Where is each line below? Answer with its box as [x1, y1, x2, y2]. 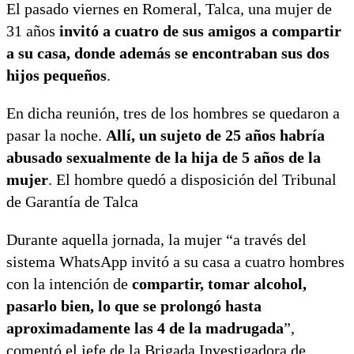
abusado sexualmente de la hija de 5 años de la [6, 148, 321, 166]
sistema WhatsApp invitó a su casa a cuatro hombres [6, 252, 345, 270]
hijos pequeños [6, 66, 107, 84]
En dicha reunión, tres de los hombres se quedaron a [6, 104, 340, 122]
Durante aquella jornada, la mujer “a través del [6, 230, 307, 248]
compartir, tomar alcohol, [132, 274, 307, 292]
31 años [6, 21, 55, 40]
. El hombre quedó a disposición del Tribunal [48, 170, 337, 188]
